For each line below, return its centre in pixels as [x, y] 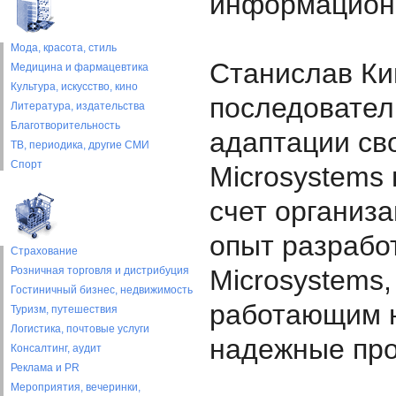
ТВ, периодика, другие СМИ [80, 145]
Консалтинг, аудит [56, 348]
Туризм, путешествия [64, 309]
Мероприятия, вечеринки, [76, 387]
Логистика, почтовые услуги [80, 329]
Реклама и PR [45, 368]
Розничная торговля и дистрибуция [100, 270]
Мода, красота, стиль [64, 48]
